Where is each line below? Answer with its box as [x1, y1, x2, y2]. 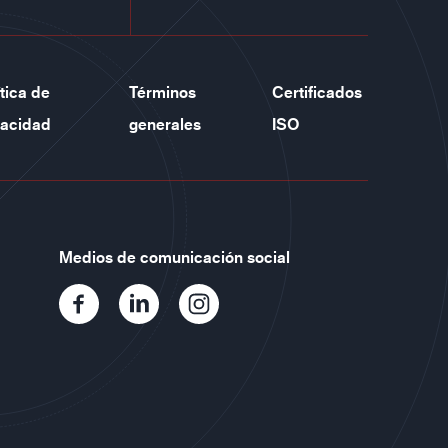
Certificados [271, 82, 362, 102]
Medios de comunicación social [59, 247, 291, 267]
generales [128, 114, 201, 134]
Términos [128, 82, 196, 102]
